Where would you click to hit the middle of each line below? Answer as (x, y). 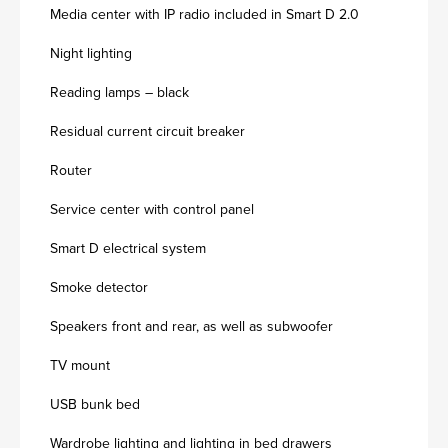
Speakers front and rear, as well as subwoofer (191, 326)
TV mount (80, 365)
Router (71, 170)
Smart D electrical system (128, 248)
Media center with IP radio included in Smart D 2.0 (204, 14)
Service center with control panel (152, 209)
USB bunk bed (95, 404)
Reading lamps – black (119, 92)
